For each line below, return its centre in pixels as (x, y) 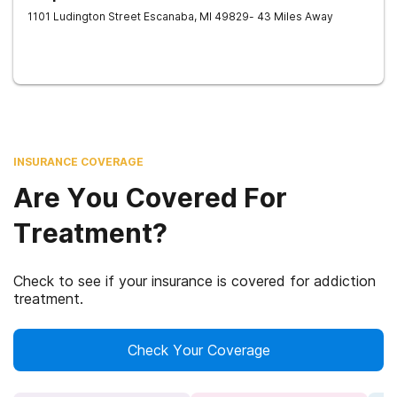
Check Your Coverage (198, 350)
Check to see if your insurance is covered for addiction (195, 281)
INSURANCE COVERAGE (78, 162)
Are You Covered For (150, 198)
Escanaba (169, 16)
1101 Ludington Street (84, 16)
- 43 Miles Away (291, 16)
